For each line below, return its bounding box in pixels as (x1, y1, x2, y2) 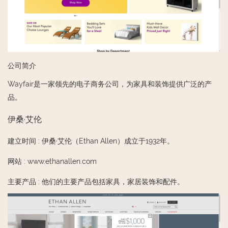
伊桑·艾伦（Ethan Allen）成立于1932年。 (42, 137, 174, 146)
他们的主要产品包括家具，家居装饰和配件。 (42, 178, 184, 186)
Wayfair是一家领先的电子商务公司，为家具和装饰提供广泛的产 (8, 80, 212, 89)
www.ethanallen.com (27, 157, 97, 166)
